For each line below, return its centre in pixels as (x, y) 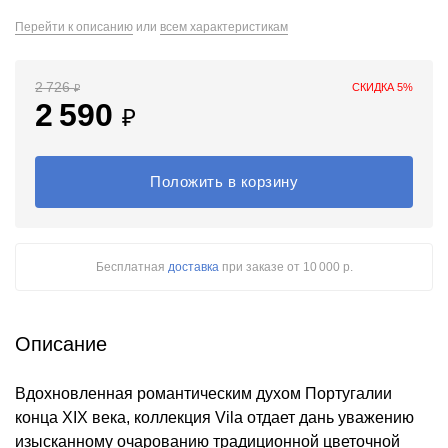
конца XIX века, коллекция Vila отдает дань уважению (214, 417)
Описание (61, 344)
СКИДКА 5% (382, 87)
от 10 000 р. (319, 267)
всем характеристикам (224, 27)
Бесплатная (131, 267)
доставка (193, 267)
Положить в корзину (224, 181)
